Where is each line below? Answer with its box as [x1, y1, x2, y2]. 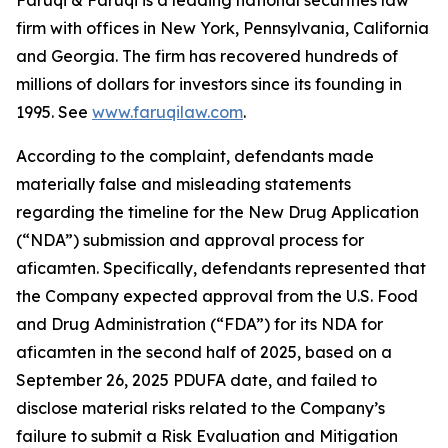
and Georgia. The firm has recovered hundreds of [16, 46, 398, 67]
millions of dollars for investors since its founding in [16, 74, 402, 95]
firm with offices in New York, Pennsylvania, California [16, 18, 429, 39]
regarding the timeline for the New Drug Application [16, 202, 419, 223]
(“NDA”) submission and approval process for [16, 230, 364, 251]
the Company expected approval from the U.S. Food [16, 286, 418, 307]
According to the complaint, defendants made [16, 146, 374, 167]
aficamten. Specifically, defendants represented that [16, 258, 426, 279]
